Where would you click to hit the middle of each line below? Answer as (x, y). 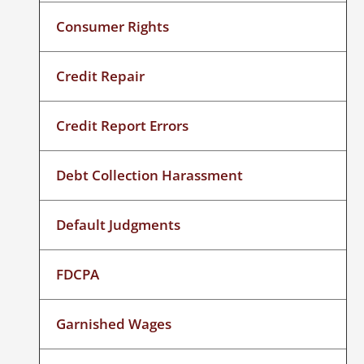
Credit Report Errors (123, 125)
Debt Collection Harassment (150, 175)
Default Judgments (119, 224)
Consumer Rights (113, 26)
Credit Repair (101, 76)
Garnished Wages (114, 323)
